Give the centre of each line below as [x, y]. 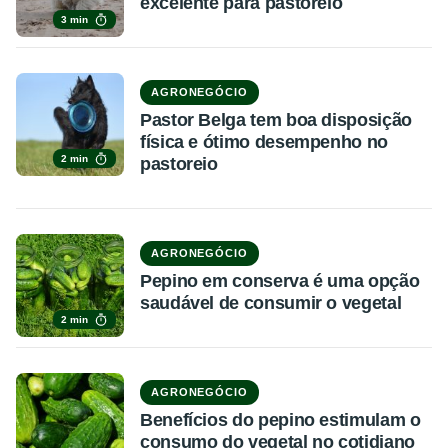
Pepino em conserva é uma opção [280, 281]
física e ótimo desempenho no [264, 142]
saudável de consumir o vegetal [271, 303]
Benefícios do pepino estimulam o [280, 420]
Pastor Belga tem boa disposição [276, 120]
